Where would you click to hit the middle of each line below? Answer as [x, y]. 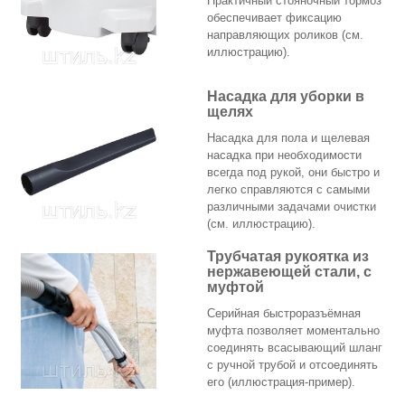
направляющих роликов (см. [285, 35]
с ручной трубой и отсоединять [292, 365]
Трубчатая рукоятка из [288, 257]
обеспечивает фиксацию [274, 18]
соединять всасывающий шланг [295, 348]
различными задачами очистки [292, 207]
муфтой [235, 287]
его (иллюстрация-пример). [281, 382]
